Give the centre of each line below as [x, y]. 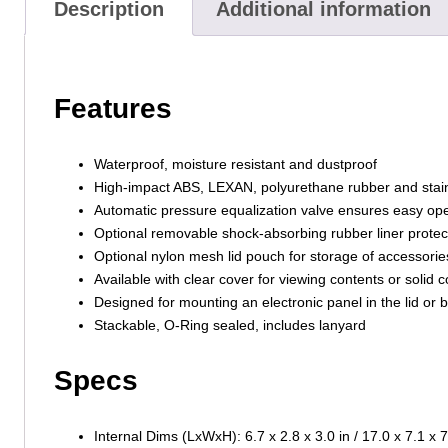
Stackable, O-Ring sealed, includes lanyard [229, 324]
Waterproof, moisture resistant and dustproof [235, 163]
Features [112, 108]
